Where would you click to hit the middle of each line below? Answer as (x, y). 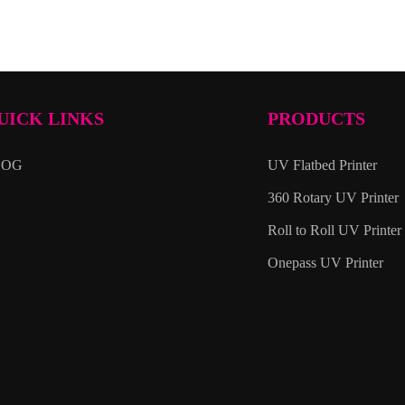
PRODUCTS (317, 118)
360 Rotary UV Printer (334, 198)
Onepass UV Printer (326, 263)
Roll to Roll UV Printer (335, 230)
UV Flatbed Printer (323, 165)
